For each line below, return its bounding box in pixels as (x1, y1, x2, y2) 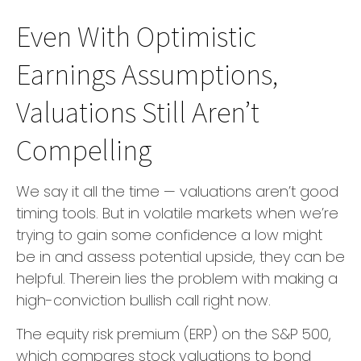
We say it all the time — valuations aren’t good (16, 180, 338, 201)
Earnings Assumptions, (16, 54, 278, 93)
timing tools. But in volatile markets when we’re (16, 202, 338, 223)
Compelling (16, 130, 151, 168)
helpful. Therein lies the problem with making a (16, 268, 338, 288)
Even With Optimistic (16, 16, 256, 55)
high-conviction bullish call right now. (16, 289, 271, 310)
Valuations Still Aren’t (16, 92, 259, 131)
